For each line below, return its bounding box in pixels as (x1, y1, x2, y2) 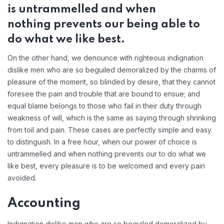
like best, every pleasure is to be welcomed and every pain (7, 161, 205, 170)
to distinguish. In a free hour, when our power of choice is (7, 137, 197, 146)
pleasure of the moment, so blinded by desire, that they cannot (7, 77, 215, 86)
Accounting (7, 197, 80, 210)
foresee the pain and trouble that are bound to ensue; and (7, 89, 200, 98)
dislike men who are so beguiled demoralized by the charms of (7, 65, 216, 74)
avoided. (7, 173, 36, 182)
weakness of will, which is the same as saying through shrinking (7, 113, 216, 122)
